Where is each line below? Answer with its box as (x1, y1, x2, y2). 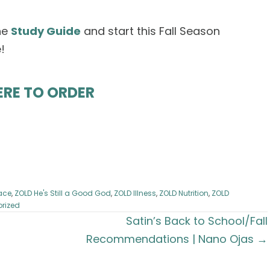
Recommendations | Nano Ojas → (86, 231, 268, 246)
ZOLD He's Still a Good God (14, 187, 111, 198)
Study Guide (11, 24, 81, 39)
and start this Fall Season (81, 24, 220, 39)
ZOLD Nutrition (159, 187, 209, 198)
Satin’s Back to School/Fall (126, 213, 268, 228)
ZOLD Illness (114, 187, 156, 198)
